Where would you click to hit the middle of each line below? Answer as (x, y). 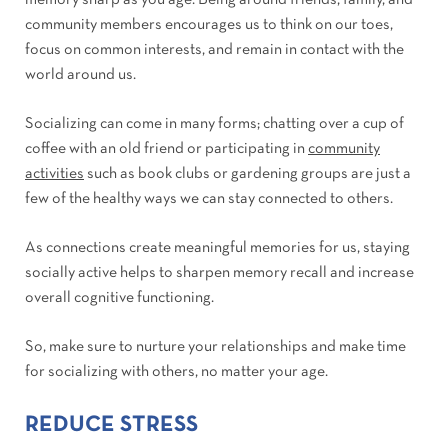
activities (54, 174)
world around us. (80, 75)
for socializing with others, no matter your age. (176, 372)
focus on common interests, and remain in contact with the (214, 50)
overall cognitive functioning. (119, 298)
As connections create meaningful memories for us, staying (217, 248)
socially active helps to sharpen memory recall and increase (219, 273)
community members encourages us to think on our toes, (209, 25)
